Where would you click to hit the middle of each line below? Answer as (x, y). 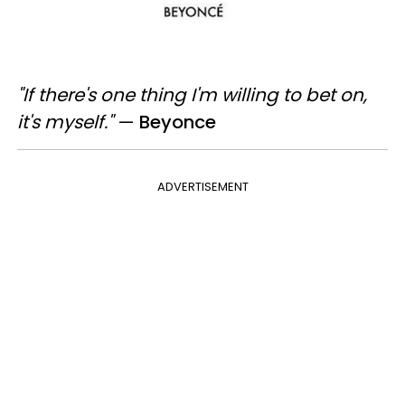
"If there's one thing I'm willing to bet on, (192, 95)
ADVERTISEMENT (202, 187)
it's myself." (67, 122)
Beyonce (178, 122)
